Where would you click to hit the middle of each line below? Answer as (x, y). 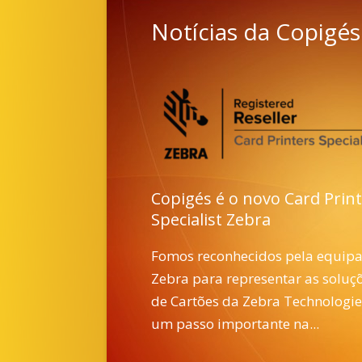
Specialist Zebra (211, 219)
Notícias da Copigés (256, 32)
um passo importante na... (235, 324)
